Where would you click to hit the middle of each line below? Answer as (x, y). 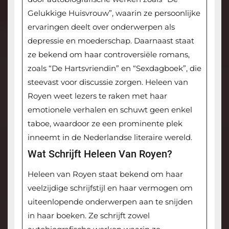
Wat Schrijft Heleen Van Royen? (100, 154)
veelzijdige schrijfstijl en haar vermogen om (110, 188)
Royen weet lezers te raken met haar (97, 96)
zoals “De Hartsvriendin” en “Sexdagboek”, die (114, 68)
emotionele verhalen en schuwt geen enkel (110, 110)
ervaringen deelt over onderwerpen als (101, 27)
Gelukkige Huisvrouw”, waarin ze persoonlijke (114, 13)
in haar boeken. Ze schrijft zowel (88, 216)
